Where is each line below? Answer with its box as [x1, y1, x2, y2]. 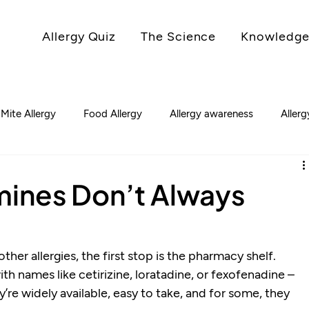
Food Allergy [83, 107, 143, 120]
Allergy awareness [170, 107, 254, 120]
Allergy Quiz [42, 28, 117, 44]
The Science [141, 28, 217, 44]
